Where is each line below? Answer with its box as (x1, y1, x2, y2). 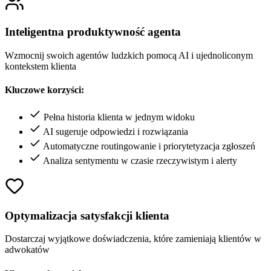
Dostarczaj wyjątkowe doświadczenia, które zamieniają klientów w (5, 233, 261, 244)
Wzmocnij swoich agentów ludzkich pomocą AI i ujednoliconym (5, 50, 253, 60)
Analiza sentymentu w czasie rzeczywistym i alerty (43, 155, 237, 166)
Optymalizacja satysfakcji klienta (5, 209, 169, 222)
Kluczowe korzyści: (5, 84, 84, 95)
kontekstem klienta (5, 60, 76, 71)
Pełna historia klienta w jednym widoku (44, 112, 195, 123)
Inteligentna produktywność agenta (5, 25, 181, 38)
